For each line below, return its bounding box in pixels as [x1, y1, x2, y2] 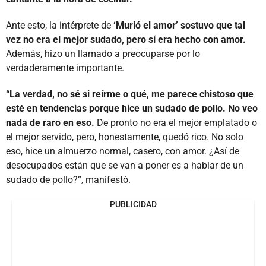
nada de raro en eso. [6, 116, 94, 128]
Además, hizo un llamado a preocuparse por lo [6, 47, 200, 59]
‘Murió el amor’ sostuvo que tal [113, 19, 245, 31]
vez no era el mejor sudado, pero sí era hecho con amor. [6, 33, 246, 45]
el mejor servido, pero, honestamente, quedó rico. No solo [6, 131, 243, 142]
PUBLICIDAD [109, 199, 157, 209]
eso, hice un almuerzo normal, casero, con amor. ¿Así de [6, 145, 239, 157]
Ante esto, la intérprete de [6, 19, 113, 31]
